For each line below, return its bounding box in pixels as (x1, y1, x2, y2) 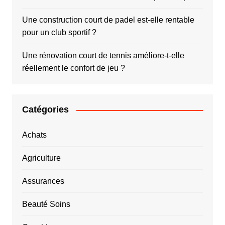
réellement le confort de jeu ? (22, 64, 125, 73)
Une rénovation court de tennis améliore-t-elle (22, 51, 184, 60)
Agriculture (22, 154, 61, 163)
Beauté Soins (22, 200, 70, 209)
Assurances (22, 177, 64, 186)
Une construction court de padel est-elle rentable (22, 16, 194, 25)
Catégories (22, 104, 69, 115)
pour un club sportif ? (22, 28, 96, 37)
